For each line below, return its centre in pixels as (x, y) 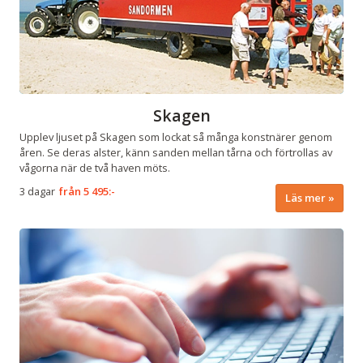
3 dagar (37, 191)
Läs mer (305, 198)
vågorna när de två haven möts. (95, 168)
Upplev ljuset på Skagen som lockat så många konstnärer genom (176, 137)
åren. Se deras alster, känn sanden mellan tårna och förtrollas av (176, 153)
